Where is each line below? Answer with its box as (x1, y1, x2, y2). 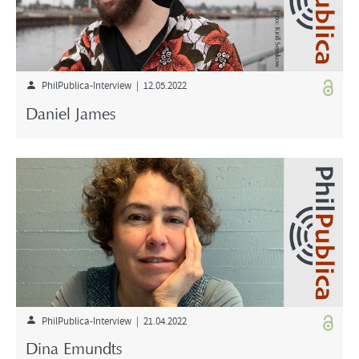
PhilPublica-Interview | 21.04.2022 (36, 313, 187, 328)
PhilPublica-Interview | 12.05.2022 (36, 78, 187, 93)
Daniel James (26, 107, 115, 123)
